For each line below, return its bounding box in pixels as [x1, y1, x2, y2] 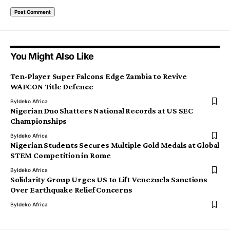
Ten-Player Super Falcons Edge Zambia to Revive [10, 72, 187, 81]
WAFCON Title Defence [10, 82, 93, 91]
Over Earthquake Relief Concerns [10, 185, 132, 195]
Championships [10, 117, 67, 126]
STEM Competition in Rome [10, 151, 111, 160]
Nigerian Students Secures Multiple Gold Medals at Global [10, 141, 220, 150]
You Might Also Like [10, 51, 94, 62]
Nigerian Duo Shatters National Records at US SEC [10, 106, 193, 116]
